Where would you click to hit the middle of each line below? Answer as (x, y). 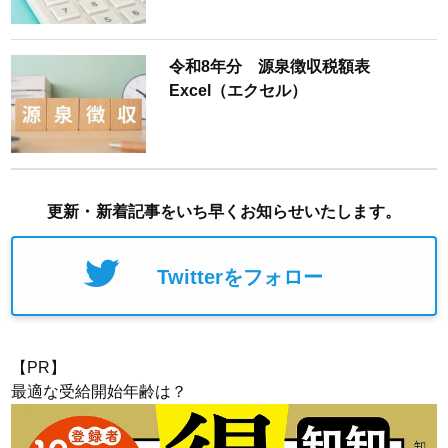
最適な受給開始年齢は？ (99, 392)
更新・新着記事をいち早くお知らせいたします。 (224, 212)
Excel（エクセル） (237, 91)
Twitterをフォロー (240, 277)
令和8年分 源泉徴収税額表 (277, 67)
